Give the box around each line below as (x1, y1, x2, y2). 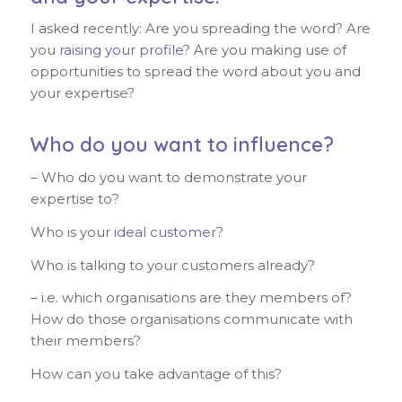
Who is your (30, 223, 114, 240)
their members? (30, 332, 141, 350)
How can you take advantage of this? (30, 365, 282, 383)
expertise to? (30, 190, 119, 208)
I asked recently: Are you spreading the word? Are (30, 20, 371, 38)
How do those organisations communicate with (30, 310, 353, 328)
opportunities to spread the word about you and (30, 63, 361, 81)
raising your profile (58, 41, 183, 59)
